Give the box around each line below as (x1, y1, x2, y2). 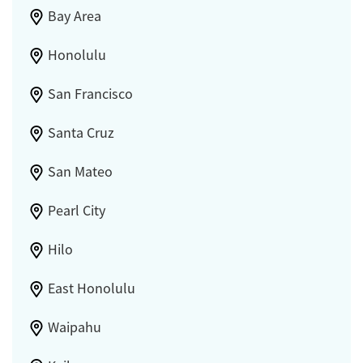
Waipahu (47, 318, 101, 337)
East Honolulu (47, 280, 135, 298)
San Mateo (47, 163, 113, 181)
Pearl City (47, 202, 105, 220)
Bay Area (47, 7, 101, 26)
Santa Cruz (47, 124, 114, 143)
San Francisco (47, 85, 133, 104)
